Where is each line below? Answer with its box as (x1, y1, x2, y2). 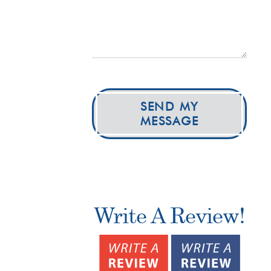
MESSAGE (140, 113, 199, 128)
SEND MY (140, 99, 198, 114)
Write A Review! (94, 202, 245, 228)
